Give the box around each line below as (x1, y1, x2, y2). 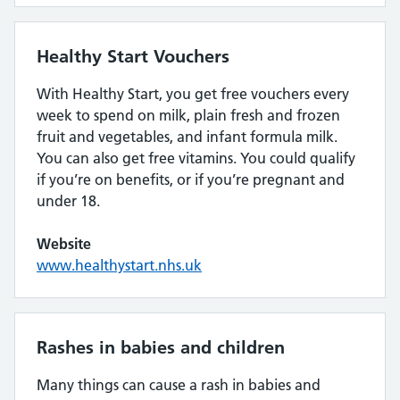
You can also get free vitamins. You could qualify (37, 149, 355, 167)
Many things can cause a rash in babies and (37, 376, 321, 394)
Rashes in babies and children (37, 337, 285, 358)
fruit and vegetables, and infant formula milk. (37, 128, 337, 146)
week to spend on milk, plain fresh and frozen (37, 106, 340, 124)
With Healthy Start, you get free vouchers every (37, 85, 349, 103)
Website (37, 235, 91, 253)
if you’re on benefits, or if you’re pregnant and (37, 171, 345, 188)
